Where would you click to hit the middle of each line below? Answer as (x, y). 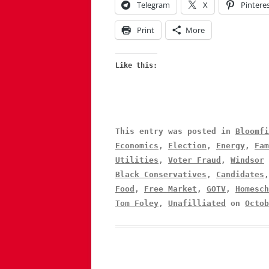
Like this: (136, 66)
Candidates (240, 175)
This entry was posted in (175, 131)
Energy (231, 146)
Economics (137, 146)
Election (187, 146)
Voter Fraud (195, 160)
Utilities (137, 160)
